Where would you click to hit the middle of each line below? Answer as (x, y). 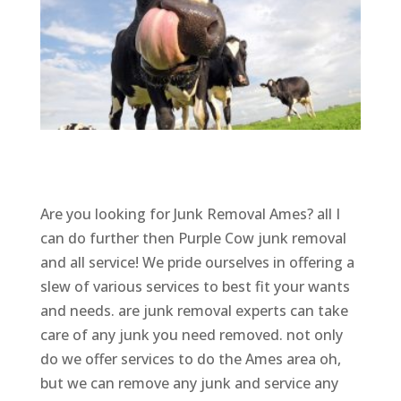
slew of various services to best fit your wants (195, 286)
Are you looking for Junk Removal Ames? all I (190, 213)
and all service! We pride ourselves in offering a (197, 262)
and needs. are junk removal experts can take (194, 310)
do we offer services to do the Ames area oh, (190, 358)
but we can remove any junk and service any (189, 383)
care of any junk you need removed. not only (191, 334)
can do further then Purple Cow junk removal (193, 238)
